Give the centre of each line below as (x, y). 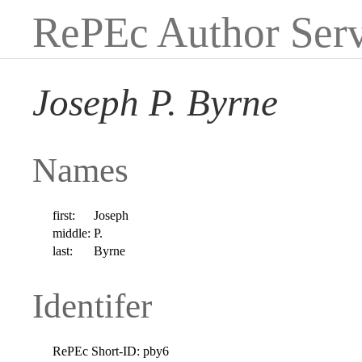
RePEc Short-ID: (97, 351)
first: (64, 215)
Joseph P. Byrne (155, 103)
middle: (72, 233)
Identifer (92, 305)
